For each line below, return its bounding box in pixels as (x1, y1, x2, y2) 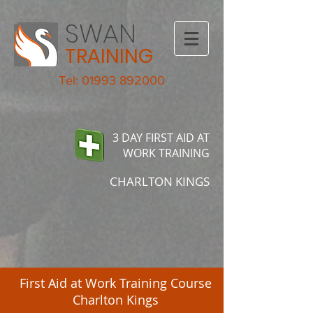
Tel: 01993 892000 (59, 73, 165, 87)
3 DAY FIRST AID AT (112, 130, 210, 145)
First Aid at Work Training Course (19, 275, 212, 291)
